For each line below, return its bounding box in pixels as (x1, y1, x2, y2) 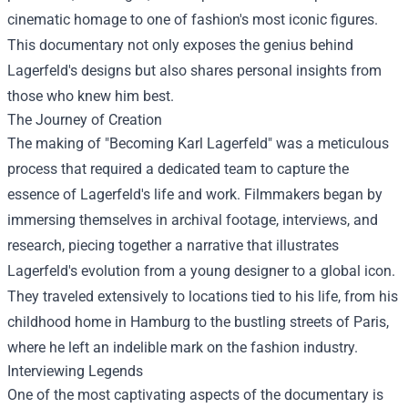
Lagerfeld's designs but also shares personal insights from (7, 62, 382, 79)
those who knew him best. (7, 87, 174, 105)
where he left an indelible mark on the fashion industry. (7, 339, 358, 356)
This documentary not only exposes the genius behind (7, 36, 353, 54)
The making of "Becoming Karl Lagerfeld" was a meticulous (7, 135, 389, 152)
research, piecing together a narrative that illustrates (7, 237, 339, 254)
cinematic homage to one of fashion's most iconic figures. (7, 11, 378, 28)
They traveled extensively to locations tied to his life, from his (7, 288, 398, 305)
